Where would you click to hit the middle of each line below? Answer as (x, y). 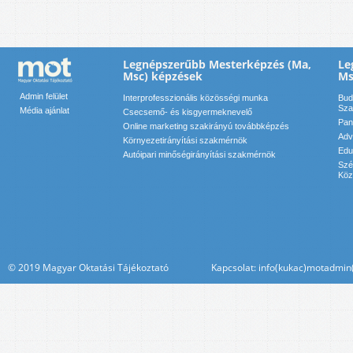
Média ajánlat (45, 111)
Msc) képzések (163, 76)
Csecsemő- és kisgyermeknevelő (188, 112)
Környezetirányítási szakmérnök (185, 141)
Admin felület (44, 97)
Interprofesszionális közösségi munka (195, 98)
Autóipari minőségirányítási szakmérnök (199, 155)
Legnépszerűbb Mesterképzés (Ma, (217, 65)
